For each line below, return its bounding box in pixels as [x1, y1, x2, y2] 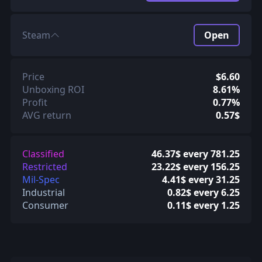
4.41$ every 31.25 [162, 173, 240, 186]
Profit [22, 95, 47, 109]
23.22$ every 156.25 [151, 160, 240, 173]
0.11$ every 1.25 [167, 198, 240, 212]
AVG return [22, 108, 71, 122]
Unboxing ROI [22, 82, 84, 96]
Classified [22, 147, 64, 160]
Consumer [22, 198, 68, 212]
